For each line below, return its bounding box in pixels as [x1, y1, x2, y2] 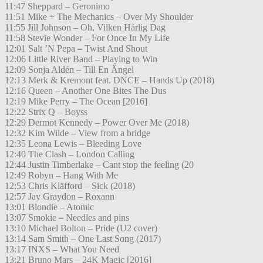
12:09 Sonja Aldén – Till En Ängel [5, 65, 134, 75]
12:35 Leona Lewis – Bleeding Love [5, 139, 141, 149]
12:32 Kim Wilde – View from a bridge [5, 128, 150, 139]
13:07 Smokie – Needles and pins [5, 213, 129, 223]
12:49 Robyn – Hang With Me [5, 170, 118, 181]
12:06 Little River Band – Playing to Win [5, 54, 157, 65]
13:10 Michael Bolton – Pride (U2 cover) [5, 223, 157, 234]
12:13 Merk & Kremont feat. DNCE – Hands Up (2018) [5, 75, 214, 86]
